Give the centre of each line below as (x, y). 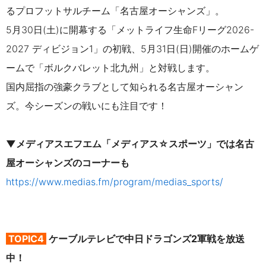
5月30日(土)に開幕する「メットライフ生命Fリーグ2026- (130, 29)
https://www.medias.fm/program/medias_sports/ (115, 181)
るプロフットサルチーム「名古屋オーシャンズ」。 (115, 10)
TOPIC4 (27, 238)
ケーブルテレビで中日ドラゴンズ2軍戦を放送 (145, 238)
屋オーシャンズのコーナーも (68, 162)
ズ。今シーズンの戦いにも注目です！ (87, 105)
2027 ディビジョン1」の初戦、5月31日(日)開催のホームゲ (132, 48)
